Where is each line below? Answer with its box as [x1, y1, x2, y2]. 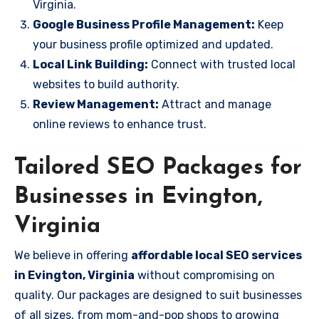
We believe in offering [14, 249, 131, 262]
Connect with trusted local [148, 57, 296, 71]
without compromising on [135, 268, 275, 282]
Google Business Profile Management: [33, 17, 255, 31]
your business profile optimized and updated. [33, 37, 273, 51]
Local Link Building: [33, 57, 148, 71]
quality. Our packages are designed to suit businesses [14, 288, 302, 302]
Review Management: [33, 97, 159, 111]
